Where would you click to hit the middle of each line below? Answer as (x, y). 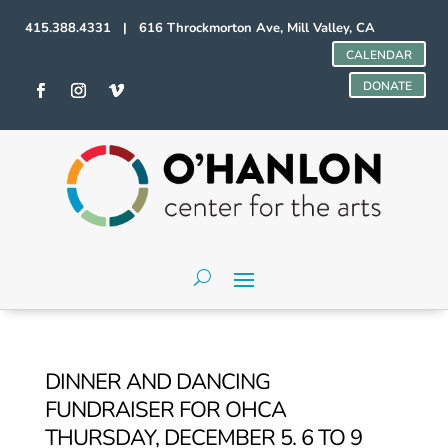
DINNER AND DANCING (157, 381)
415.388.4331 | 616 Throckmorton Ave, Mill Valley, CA (200, 28)
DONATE (387, 86)
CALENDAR (378, 55)
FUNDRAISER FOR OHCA (165, 409)
